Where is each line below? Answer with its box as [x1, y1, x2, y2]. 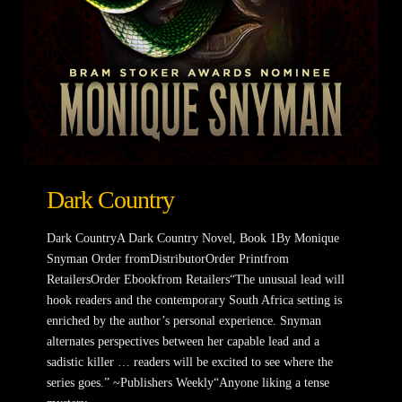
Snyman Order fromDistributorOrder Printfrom [46, 252, 289, 267]
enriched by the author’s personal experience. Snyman [46, 314, 321, 328]
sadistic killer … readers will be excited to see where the [46, 355, 333, 370]
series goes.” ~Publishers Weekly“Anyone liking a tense [46, 376, 329, 390]
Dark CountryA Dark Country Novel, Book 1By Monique [46, 232, 339, 246]
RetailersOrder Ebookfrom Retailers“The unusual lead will [46, 273, 345, 287]
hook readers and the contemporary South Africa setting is [46, 293, 342, 308]
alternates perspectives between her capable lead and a [46, 335, 319, 349]
